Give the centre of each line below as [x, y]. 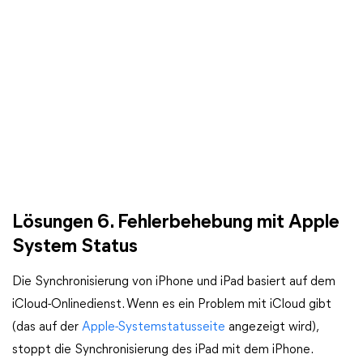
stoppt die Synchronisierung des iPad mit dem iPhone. [162, 350]
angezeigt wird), [271, 327]
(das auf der [47, 327]
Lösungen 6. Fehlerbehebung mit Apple [176, 223]
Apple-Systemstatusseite [154, 327]
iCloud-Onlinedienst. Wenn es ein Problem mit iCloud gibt [172, 305]
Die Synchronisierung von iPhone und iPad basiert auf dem [174, 282]
